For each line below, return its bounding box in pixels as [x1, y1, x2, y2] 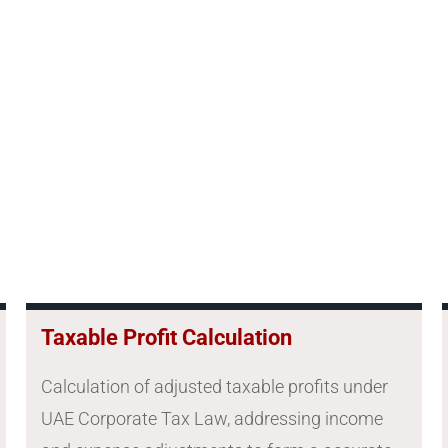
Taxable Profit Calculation [40, 325, 292, 351]
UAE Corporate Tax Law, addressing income [40, 408, 383, 430]
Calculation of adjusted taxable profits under [40, 376, 388, 398]
